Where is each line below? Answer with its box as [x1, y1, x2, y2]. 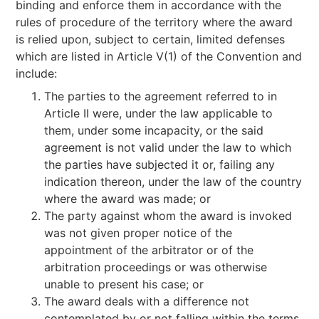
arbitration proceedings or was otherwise [44, 260, 268, 274]
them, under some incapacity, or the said [44, 123, 264, 137]
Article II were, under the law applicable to [44, 106, 273, 120]
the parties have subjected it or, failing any [44, 157, 276, 172]
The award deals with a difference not [44, 294, 250, 308]
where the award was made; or [44, 192, 211, 206]
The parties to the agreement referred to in [44, 89, 278, 103]
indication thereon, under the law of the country [44, 174, 303, 189]
